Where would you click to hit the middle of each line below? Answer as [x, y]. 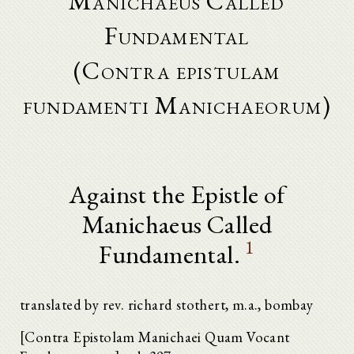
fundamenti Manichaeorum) [177, 105]
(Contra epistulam [177, 70]
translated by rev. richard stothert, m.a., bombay [167, 304]
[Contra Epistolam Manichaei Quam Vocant [155, 337]
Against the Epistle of [177, 194]
